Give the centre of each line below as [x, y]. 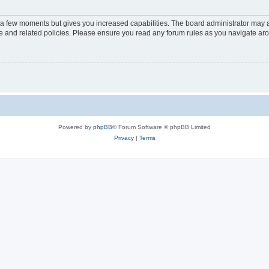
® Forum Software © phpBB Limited [162, 127]
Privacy [124, 138]
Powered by [76, 127]
